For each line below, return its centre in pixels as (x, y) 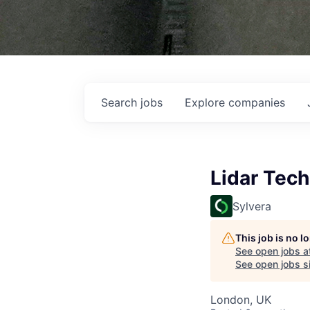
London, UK (241, 300)
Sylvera (252, 206)
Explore (207, 102)
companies (257, 102)
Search (121, 102)
